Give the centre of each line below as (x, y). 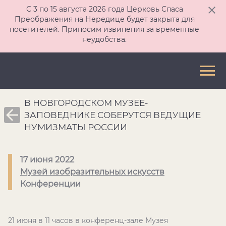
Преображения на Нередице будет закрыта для (104, 19)
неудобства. (104, 39)
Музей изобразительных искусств (92, 172)
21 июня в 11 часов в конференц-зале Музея (88, 220)
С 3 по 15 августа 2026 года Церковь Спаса (104, 9)
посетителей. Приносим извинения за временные (104, 29)
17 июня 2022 (47, 160)
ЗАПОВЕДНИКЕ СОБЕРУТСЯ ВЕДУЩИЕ (112, 115)
